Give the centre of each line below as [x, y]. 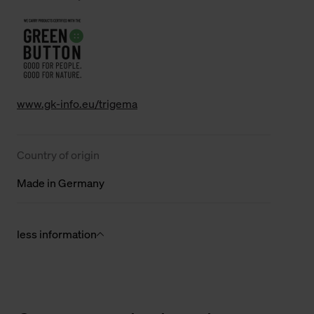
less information [57, 234]
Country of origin [58, 155]
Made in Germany [61, 183]
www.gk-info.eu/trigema [77, 104]
